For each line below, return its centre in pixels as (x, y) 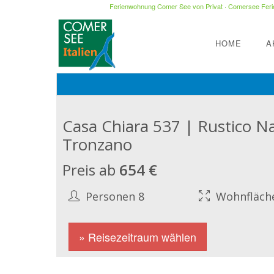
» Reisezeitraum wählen (138, 237)
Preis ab (91, 170)
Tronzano (97, 144)
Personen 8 (113, 196)
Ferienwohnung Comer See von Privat (166, 6)
